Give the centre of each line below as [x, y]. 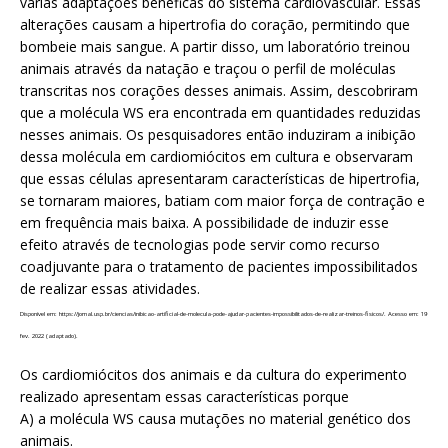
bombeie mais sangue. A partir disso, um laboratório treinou [215, 47]
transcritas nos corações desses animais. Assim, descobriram [219, 91]
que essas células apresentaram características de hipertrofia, [220, 179]
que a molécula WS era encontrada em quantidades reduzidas [220, 113]
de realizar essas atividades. [110, 289]
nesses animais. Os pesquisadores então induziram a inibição [218, 135]
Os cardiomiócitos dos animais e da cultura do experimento [213, 375]
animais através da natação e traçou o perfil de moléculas [208, 69]
